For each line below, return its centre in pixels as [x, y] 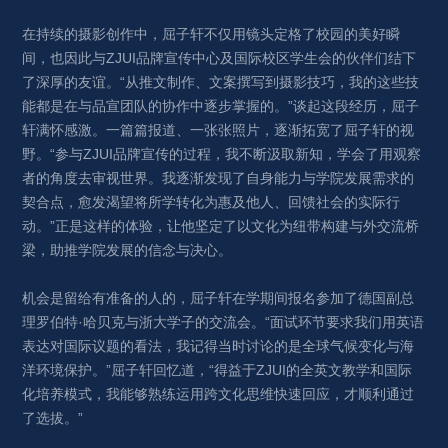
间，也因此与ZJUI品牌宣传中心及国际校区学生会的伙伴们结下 [219, 58]
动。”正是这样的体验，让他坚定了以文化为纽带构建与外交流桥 [221, 226]
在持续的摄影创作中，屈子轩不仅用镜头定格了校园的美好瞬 [211, 34]
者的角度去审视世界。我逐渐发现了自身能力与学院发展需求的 [218, 178]
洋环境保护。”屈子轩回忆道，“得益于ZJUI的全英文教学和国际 [217, 370]
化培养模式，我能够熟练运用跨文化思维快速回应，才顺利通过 [218, 394]
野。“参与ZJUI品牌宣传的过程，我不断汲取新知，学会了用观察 [222, 154]
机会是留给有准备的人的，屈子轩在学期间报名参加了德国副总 [218, 298]
